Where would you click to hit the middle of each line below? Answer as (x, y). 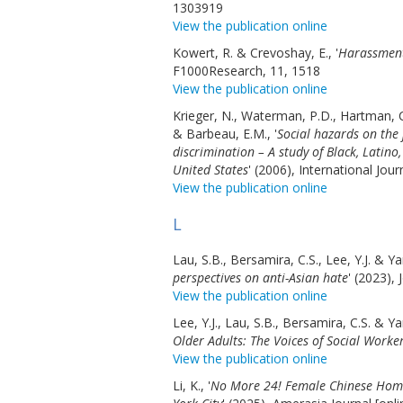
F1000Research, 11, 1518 (246, 71)
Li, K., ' (192, 385)
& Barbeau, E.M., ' (225, 134)
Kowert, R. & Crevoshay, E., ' (255, 53)
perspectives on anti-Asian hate (260, 278)
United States (210, 170)
